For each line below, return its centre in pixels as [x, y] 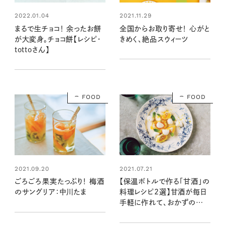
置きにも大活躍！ [146, 213]
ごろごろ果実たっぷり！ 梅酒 [59, 182]
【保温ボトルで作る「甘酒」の [164, 182]
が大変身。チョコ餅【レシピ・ [58, 39]
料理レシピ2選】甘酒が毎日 [163, 192]
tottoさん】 [32, 49]
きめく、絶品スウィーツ [154, 39]
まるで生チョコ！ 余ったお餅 [58, 28]
